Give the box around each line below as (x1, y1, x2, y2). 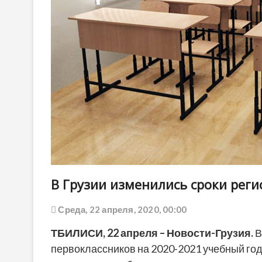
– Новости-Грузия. (158, 226, 255, 240)
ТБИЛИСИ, (51, 226, 107, 240)
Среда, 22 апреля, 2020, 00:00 (56, 204, 187, 215)
